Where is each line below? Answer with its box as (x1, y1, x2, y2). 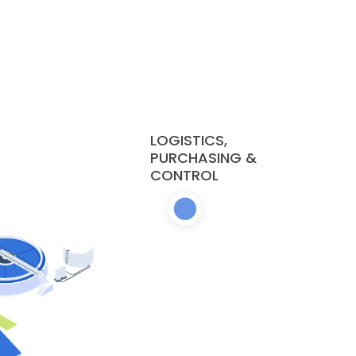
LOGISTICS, (150, 130, 227, 150)
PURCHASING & (150, 148, 257, 168)
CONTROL (150, 165, 219, 185)
